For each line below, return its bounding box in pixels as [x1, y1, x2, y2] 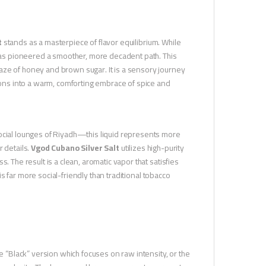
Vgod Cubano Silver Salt [31, 140, 119, 156]
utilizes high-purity [119, 140, 184, 156]
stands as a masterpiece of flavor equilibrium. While [1, 34, 181, 50]
